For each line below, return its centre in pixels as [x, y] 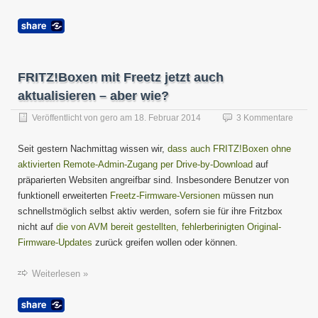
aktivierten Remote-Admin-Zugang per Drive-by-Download [135, 164]
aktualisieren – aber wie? [93, 96]
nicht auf [37, 227]
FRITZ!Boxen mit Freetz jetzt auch [121, 77]
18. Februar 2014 [168, 118]
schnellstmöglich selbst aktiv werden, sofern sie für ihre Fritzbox [150, 211]
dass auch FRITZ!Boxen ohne [229, 149]
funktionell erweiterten [64, 196]
